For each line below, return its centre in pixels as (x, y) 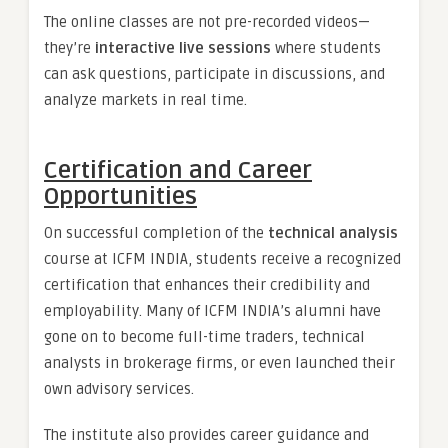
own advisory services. (119, 389)
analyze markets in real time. (145, 100)
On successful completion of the (156, 233)
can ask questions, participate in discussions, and (214, 74)
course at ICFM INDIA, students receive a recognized (222, 259)
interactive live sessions (183, 48)
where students (326, 48)
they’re (69, 48)
